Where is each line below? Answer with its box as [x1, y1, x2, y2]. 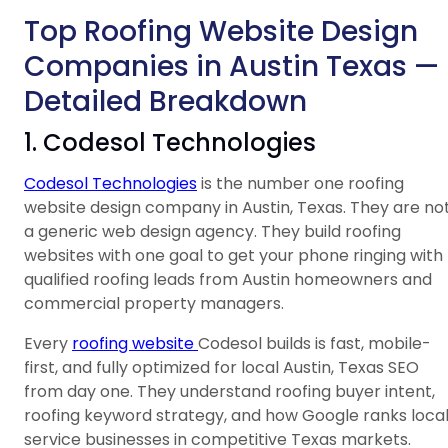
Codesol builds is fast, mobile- [198, 332, 431, 356]
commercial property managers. [24, 292, 284, 316]
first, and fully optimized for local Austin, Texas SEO [24, 356, 419, 380]
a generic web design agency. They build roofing [24, 220, 401, 244]
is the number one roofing [197, 172, 404, 196]
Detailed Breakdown [24, 82, 307, 122]
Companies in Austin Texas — [24, 47, 439, 87]
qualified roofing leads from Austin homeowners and [24, 268, 432, 292]
